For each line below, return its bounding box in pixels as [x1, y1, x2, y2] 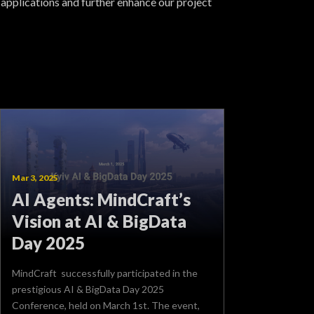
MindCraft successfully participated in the [12, 266, 198, 279]
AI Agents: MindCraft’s [12, 189, 191, 210]
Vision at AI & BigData [12, 210, 186, 231]
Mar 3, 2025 [12, 172, 58, 183]
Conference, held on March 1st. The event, [12, 299, 200, 311]
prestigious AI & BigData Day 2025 [12, 282, 164, 295]
